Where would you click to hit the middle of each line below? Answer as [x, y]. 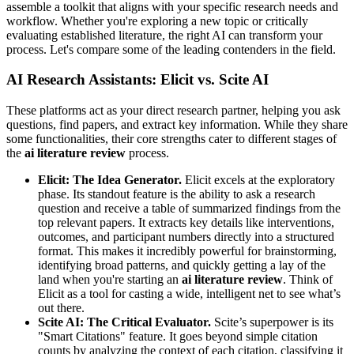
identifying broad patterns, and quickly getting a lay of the [182, 265]
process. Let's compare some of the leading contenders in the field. [171, 49]
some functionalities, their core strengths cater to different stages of [171, 139]
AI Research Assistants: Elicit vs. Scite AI [137, 80]
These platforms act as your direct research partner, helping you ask [173, 111]
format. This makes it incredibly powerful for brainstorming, [187, 251]
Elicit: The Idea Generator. [110, 180]
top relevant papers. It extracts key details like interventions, [186, 223]
